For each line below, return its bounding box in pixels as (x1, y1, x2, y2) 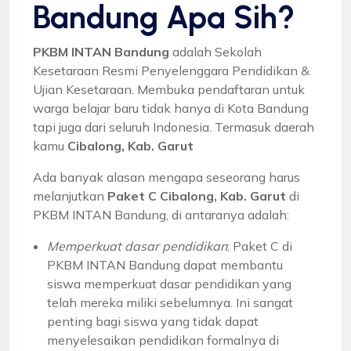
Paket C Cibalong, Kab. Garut (107, 187, 286, 204)
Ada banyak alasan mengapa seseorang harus (33, 168, 300, 185)
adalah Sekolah (169, 43, 262, 60)
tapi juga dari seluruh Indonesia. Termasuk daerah (33, 118, 314, 135)
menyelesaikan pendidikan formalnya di (47, 331, 279, 348)
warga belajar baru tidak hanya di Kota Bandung (33, 100, 309, 116)
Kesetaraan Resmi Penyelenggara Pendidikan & (33, 62, 309, 78)
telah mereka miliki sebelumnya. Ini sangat (47, 294, 293, 310)
